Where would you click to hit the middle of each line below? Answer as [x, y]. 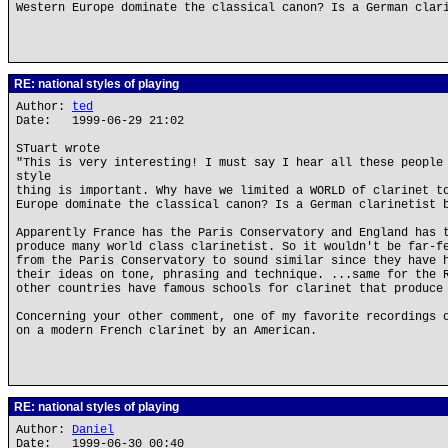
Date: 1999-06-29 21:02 [100, 121]
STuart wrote [58, 149]
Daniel [93, 430]
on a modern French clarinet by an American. [166, 331]
